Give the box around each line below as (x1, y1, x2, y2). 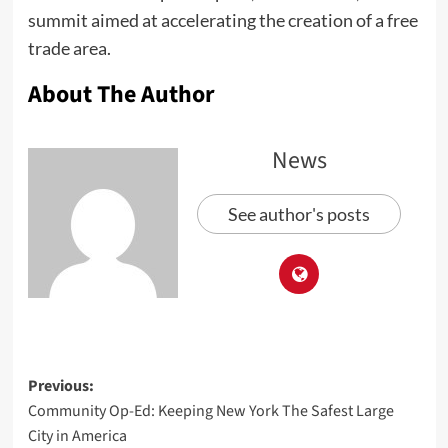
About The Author (27, 77, 215, 113)
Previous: (27, 375, 94, 398)
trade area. (27, 37, 111, 60)
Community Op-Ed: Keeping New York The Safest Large (27, 400, 394, 423)
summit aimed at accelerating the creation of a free (27, 9, 418, 32)
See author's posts (228, 203, 370, 226)
